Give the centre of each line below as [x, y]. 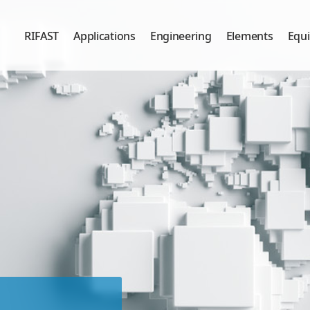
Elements [249, 36]
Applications [104, 36]
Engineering [181, 36]
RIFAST [42, 36]
